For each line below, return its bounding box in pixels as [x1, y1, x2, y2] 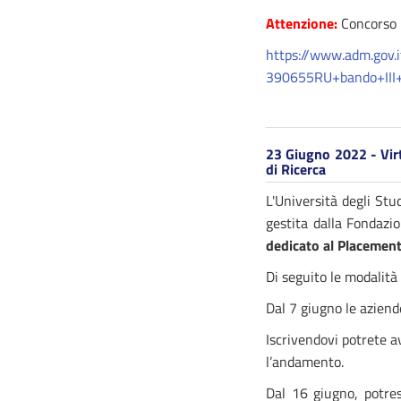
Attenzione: [266, 13, 337, 34]
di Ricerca [266, 158, 326, 180]
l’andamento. [266, 351, 344, 372]
